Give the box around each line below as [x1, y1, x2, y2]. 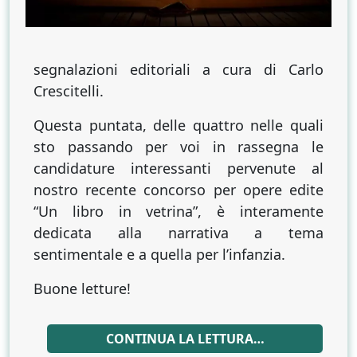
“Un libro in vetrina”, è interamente [33, 202, 324, 222]
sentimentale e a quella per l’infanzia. [33, 245, 285, 265]
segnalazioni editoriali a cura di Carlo [33, 60, 324, 80]
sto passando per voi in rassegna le [33, 137, 324, 157]
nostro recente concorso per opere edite [33, 180, 324, 200]
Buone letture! [33, 279, 131, 299]
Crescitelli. [33, 81, 104, 101]
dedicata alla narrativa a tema [33, 223, 324, 243]
